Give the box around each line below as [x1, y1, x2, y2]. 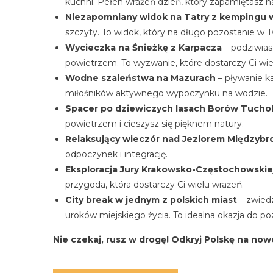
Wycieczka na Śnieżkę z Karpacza [65, 41, 222, 53]
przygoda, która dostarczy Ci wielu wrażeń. [65, 179, 244, 190]
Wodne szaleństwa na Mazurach [65, 72, 216, 83]
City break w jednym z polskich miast [65, 194, 237, 205]
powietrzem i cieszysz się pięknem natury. [65, 118, 244, 129]
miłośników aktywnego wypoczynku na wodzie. [65, 87, 268, 99]
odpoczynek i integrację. [65, 148, 168, 160]
